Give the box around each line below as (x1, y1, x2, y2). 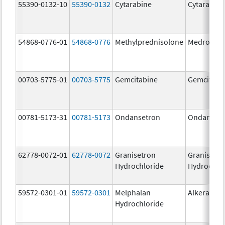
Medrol (188, 36, 212, 47)
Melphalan (115, 187, 151, 197)
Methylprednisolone (115, 36, 184, 47)
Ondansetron (115, 111, 161, 122)
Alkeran (188, 187, 214, 197)
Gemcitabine (115, 74, 158, 84)
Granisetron (115, 149, 156, 160)
